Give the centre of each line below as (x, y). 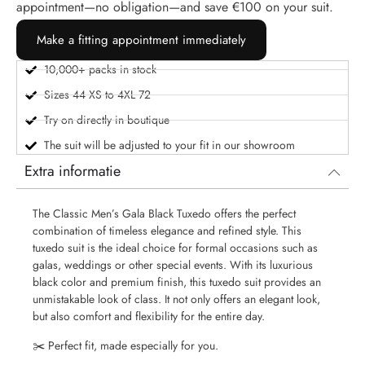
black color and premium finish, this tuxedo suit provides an (177, 282)
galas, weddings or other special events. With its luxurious (173, 265)
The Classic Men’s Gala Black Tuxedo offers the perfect (164, 214)
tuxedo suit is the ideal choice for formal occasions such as (175, 248)
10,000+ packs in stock (100, 70)
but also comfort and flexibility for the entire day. (149, 317)
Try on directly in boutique (106, 120)
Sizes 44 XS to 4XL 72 (97, 95)
